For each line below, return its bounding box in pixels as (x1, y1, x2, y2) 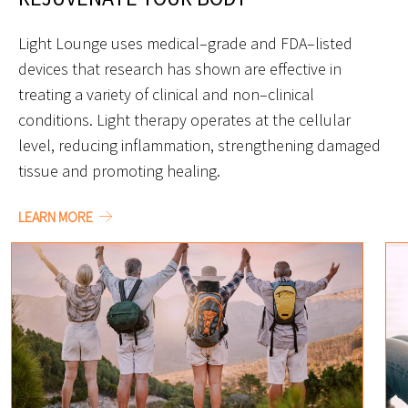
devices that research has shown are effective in (18, 57, 342, 79)
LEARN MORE (18, 207, 96, 226)
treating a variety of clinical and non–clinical (18, 83, 314, 105)
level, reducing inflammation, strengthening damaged (18, 134, 381, 156)
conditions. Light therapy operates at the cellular (18, 108, 351, 130)
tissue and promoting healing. (18, 159, 220, 181)
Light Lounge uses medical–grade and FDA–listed (18, 32, 352, 54)
